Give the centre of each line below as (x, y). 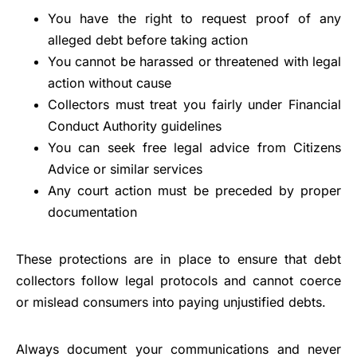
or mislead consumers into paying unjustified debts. (171, 302)
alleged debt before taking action (148, 39)
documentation (92, 212)
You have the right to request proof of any (194, 18)
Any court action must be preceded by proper (194, 190)
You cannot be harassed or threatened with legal (194, 61)
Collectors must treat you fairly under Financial (194, 104)
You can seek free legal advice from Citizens (194, 147)
